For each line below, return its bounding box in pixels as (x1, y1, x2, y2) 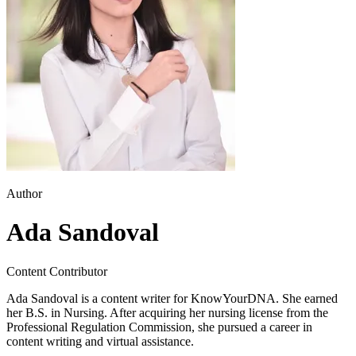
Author (6, 187, 42, 200)
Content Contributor (6, 264, 107, 278)
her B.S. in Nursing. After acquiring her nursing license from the (6, 305, 328, 319)
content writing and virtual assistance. (6, 334, 194, 348)
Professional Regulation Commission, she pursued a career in (6, 319, 312, 334)
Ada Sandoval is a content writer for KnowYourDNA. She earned (6, 291, 338, 305)
